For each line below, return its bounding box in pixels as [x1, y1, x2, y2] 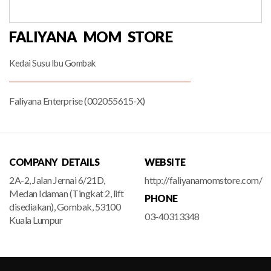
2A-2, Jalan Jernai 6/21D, [9, 174, 105, 186]
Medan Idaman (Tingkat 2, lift [9, 188, 124, 199]
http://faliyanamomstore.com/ [145, 174, 262, 186]
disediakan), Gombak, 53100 [9, 201, 120, 212]
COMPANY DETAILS [9, 156, 100, 168]
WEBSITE [145, 156, 186, 168]
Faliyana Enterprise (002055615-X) [9, 95, 145, 106]
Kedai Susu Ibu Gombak [9, 57, 96, 68]
